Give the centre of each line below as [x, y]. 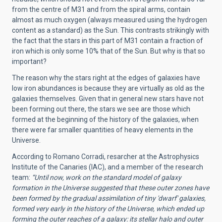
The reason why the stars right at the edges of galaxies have [106, 78]
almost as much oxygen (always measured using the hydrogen [110, 20]
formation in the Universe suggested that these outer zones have [111, 188]
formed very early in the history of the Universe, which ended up [108, 208]
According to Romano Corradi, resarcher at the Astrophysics [106, 156]
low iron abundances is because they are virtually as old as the [108, 88]
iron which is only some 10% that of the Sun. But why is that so [109, 51]
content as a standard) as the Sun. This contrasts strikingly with [111, 30]
